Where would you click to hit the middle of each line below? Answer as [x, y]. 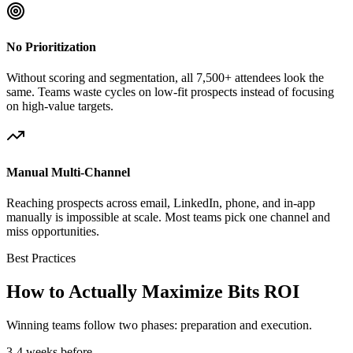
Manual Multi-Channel [68, 172]
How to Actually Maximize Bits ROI [153, 291]
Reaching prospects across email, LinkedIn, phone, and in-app [161, 203]
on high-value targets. [60, 106]
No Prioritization [51, 47]
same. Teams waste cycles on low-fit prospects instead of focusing [170, 92]
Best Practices [41, 258]
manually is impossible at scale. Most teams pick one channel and [168, 217]
